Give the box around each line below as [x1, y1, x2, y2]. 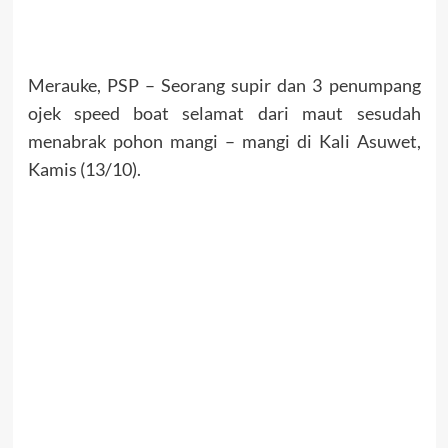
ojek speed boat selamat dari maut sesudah [27, 102, 421, 124]
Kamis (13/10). [27, 158, 141, 180]
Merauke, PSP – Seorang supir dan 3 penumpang [27, 74, 421, 96]
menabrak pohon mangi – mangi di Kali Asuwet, [27, 130, 421, 152]
